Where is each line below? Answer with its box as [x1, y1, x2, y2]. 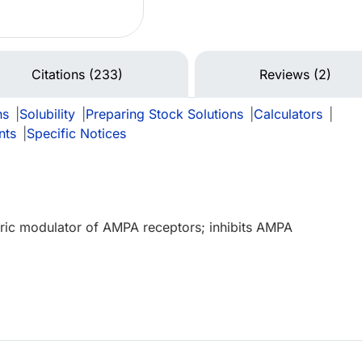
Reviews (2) [259, 66, 332, 83]
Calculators [254, 106, 322, 123]
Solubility [19, 106, 75, 123]
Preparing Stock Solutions [86, 106, 243, 123]
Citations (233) [31, 66, 123, 83]
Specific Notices [27, 125, 126, 142]
